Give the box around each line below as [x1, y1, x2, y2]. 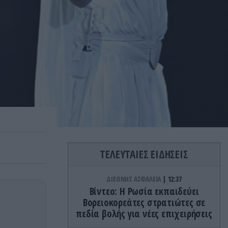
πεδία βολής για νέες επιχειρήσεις [76, 207, 212, 220]
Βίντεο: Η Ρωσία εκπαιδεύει [89, 185, 199, 198]
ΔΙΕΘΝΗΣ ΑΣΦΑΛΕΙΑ [106, 174, 162, 184]
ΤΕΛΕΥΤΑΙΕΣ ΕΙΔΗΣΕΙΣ [100, 147, 188, 161]
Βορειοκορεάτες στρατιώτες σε [82, 196, 206, 209]
